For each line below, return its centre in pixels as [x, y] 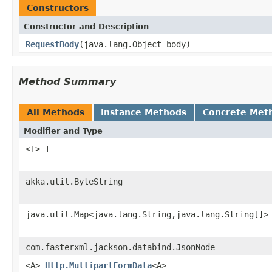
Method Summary [67, 81]
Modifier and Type [63, 131]
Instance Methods [144, 112]
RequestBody [52, 44]
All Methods [56, 112]
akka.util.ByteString [74, 181]
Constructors [58, 8]
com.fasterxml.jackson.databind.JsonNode [120, 247]
